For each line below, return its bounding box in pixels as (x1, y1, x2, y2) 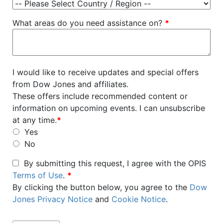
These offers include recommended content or (12, 91, 188, 101)
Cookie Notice (111, 194, 166, 204)
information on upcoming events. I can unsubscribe (12, 103, 205, 113)
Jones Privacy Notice (12, 194, 93, 204)
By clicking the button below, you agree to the (12, 182, 190, 192)
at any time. (12, 115, 57, 125)
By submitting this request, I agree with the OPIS (24, 158, 206, 168)
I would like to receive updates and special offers (12, 67, 199, 77)
